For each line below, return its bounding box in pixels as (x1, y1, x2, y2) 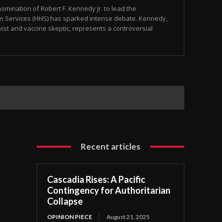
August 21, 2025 (107, 213, 150, 221)
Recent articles (81, 141, 141, 152)
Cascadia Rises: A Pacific (47, 174, 146, 185)
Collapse (47, 196, 83, 207)
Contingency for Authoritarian (47, 185, 171, 196)
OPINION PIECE (47, 213, 93, 221)
